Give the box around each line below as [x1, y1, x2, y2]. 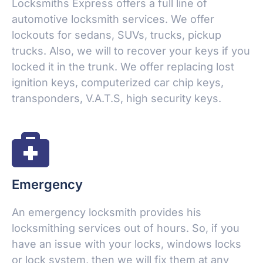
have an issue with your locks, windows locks [12, 238, 241, 251]
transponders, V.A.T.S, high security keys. [12, 92, 221, 105]
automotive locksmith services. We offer [12, 13, 214, 26]
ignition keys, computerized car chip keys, [12, 76, 224, 89]
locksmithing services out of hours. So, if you [12, 222, 240, 235]
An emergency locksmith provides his [12, 206, 201, 219]
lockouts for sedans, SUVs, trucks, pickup [12, 29, 221, 42]
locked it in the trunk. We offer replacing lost [12, 60, 234, 73]
